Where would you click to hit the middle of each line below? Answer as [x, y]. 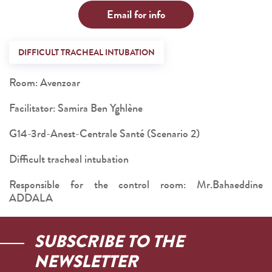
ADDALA [31, 198]
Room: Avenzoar [45, 83]
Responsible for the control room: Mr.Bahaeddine [136, 185]
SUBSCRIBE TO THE [109, 242]
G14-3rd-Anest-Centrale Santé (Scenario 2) [104, 134]
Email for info [136, 15]
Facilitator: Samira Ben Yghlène [76, 108]
